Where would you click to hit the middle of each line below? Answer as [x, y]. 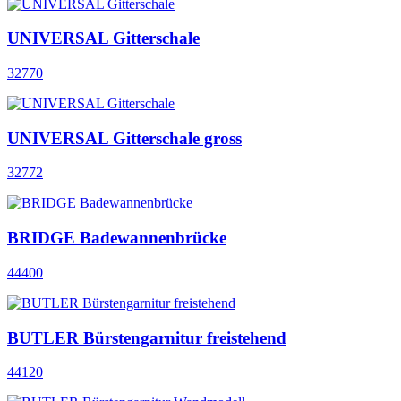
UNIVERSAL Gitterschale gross [124, 138]
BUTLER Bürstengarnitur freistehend [147, 337]
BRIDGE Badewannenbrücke [117, 238]
